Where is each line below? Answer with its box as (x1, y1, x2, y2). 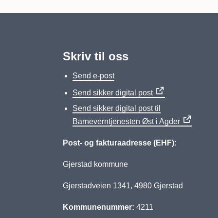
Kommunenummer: (62, 203, 134, 211)
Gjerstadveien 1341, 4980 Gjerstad (62, 182, 206, 190)
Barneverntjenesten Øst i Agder (72, 117, 180, 126)
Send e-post (72, 72, 114, 80)
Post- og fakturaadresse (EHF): (62, 139, 177, 147)
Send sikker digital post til (72, 104, 161, 112)
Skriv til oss (62, 50, 128, 63)
